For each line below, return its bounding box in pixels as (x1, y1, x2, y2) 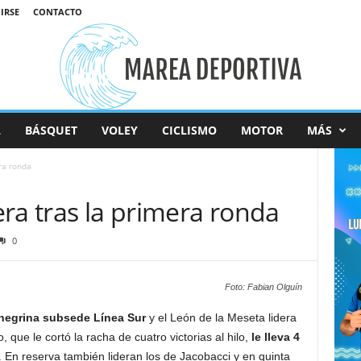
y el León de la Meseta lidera (145, 311, 297, 324)
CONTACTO (32, 6, 82, 18)
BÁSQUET (24, 122, 77, 138)
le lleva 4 (247, 330, 300, 343)
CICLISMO (161, 122, 217, 138)
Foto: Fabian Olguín (224, 282, 302, 292)
